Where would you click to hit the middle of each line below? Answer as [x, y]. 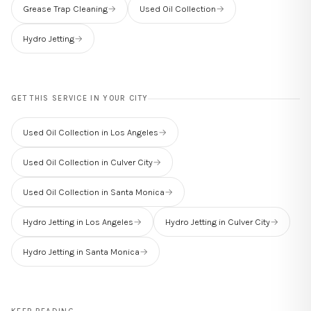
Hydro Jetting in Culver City [218, 221]
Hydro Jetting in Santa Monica [81, 251]
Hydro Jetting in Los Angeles [78, 221]
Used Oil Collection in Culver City [88, 162]
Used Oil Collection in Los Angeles [91, 132]
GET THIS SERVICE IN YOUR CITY [80, 98]
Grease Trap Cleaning [65, 8]
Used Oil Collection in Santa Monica [94, 192]
